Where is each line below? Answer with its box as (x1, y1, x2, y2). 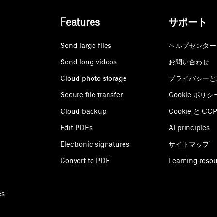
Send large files (60, 41, 111, 50)
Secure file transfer (60, 91, 123, 99)
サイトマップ (169, 140, 210, 149)
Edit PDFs (60, 124, 93, 132)
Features (60, 16, 100, 29)
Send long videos (60, 58, 117, 66)
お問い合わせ (169, 58, 210, 66)
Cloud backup (60, 107, 107, 116)
